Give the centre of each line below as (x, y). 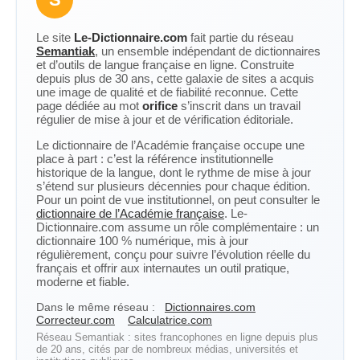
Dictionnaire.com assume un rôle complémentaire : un (178, 227)
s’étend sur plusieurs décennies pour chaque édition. (173, 186)
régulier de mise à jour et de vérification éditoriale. (165, 119)
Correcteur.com (76, 320)
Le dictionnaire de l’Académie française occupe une (170, 145)
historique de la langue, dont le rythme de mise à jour (174, 172)
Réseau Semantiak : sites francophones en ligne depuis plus (177, 337)
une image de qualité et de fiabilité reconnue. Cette (167, 92)
